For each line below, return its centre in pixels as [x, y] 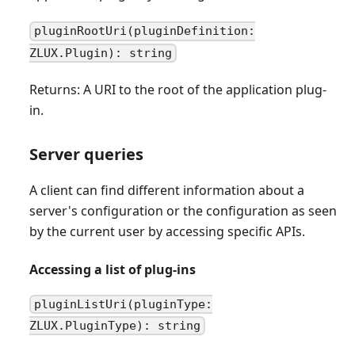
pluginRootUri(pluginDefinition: [145, 31]
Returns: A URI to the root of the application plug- [177, 89]
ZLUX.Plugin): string [100, 53]
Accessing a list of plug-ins [112, 269]
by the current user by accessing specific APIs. [167, 231]
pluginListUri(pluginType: [124, 304]
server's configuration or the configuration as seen [183, 210]
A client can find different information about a [166, 190]
